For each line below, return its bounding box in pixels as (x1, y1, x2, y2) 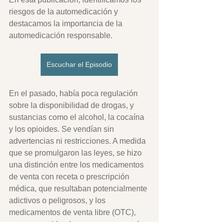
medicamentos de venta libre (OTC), (9, 208, 138, 217)
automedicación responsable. (9, 31, 114, 40)
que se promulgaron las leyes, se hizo (9, 149, 144, 157)
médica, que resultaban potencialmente (9, 184, 149, 193)
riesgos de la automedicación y (9, 7, 120, 16)
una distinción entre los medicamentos (9, 161, 146, 169)
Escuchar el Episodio (47, 60, 112, 68)
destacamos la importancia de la (9, 19, 124, 28)
